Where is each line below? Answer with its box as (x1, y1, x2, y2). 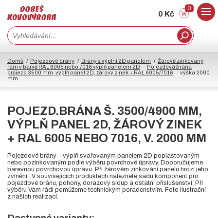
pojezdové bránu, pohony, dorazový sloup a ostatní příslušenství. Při (7, 180, 203, 187)
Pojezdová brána (147, 64, 192, 70)
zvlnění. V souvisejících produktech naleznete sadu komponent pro (7, 173, 199, 180)
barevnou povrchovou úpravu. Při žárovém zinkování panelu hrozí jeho (7, 166, 208, 173)
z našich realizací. (7, 193, 58, 200)
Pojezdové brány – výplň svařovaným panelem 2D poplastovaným (7, 152, 200, 160)
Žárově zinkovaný (158, 58, 203, 64)
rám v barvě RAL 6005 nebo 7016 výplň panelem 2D (7, 64, 140, 70)
